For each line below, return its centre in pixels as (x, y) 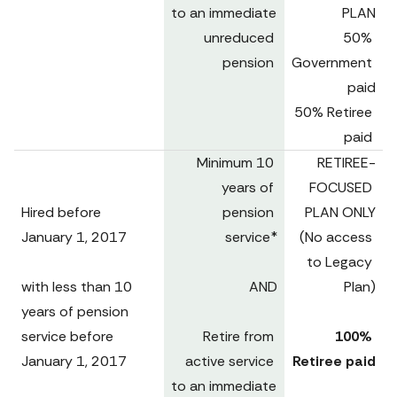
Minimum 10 (235, 163)
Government (332, 62)
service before (67, 336)
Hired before (61, 212)
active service (230, 361)
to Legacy (339, 262)
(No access (336, 237)
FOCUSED (341, 187)
